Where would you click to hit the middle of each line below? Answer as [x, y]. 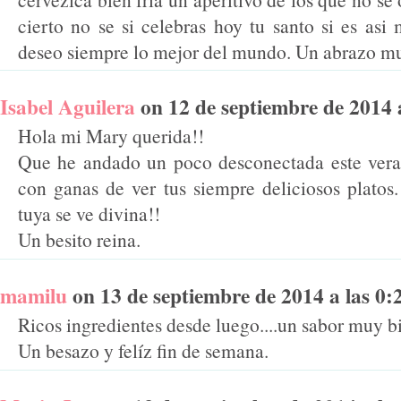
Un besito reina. [79, 240]
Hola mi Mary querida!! [111, 136]
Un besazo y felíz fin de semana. [143, 351]
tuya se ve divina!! [89, 214]
